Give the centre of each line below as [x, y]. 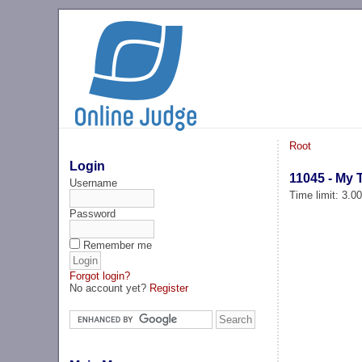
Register [169, 288]
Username [94, 183]
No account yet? [110, 288]
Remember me [118, 245]
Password [93, 213]
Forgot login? [100, 276]
